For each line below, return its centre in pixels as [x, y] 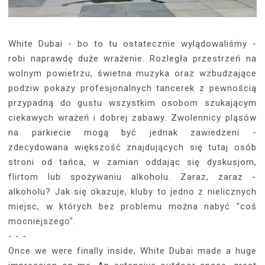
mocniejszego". [42, 222]
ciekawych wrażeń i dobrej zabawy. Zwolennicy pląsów [132, 118]
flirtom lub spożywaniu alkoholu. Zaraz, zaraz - [132, 177]
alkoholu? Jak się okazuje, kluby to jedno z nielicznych [132, 192]
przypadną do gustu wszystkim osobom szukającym [132, 103]
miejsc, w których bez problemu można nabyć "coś [132, 207]
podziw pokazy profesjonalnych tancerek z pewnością [132, 88]
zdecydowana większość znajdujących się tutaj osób [132, 148]
